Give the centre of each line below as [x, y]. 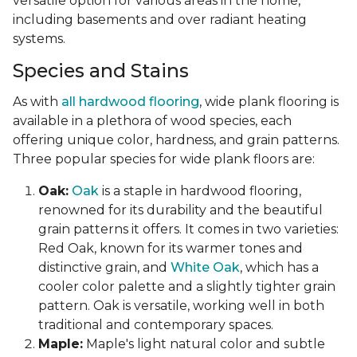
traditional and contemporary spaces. [156, 325]
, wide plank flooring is [269, 102]
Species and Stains [101, 71]
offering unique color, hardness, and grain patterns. [176, 140]
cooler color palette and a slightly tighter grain [187, 287]
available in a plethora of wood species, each [152, 121]
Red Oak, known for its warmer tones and [171, 249]
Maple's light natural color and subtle [204, 344]
